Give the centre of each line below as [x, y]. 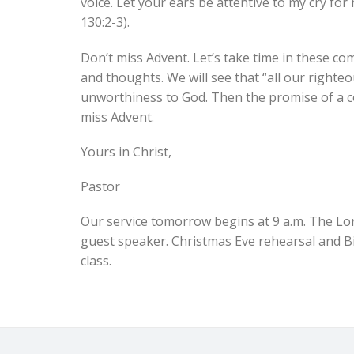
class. [96, 261]
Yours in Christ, [126, 151]
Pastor [100, 186]
